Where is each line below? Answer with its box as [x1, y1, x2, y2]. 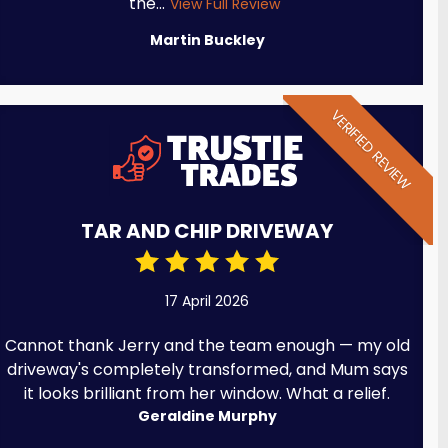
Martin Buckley [149, 29, 265, 50]
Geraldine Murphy [137, 405, 277, 426]
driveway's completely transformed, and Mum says [6, 357, 408, 381]
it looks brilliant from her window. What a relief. [24, 381, 391, 405]
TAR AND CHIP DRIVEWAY [81, 216, 334, 245]
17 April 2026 [165, 290, 250, 311]
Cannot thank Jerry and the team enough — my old [4, 333, 410, 357]
